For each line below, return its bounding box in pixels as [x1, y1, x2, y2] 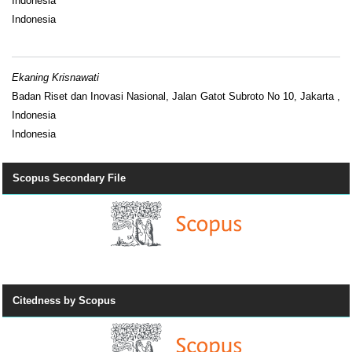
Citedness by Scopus [13, 294, 115, 306]
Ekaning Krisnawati [12, 71, 99, 83]
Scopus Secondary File [13, 172, 126, 185]
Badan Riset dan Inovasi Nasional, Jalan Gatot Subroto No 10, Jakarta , [12, 90, 340, 102]
